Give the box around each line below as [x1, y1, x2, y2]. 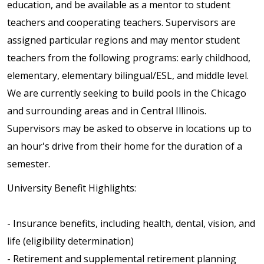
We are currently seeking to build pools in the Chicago [7, 87, 246, 100]
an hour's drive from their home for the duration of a [7, 140, 242, 153]
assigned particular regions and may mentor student [7, 34, 240, 47]
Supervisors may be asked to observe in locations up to [7, 122, 252, 136]
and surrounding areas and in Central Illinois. [7, 104, 206, 118]
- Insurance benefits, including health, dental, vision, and [7, 217, 255, 230]
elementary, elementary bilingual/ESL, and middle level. [7, 69, 249, 82]
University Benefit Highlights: [7, 181, 136, 195]
